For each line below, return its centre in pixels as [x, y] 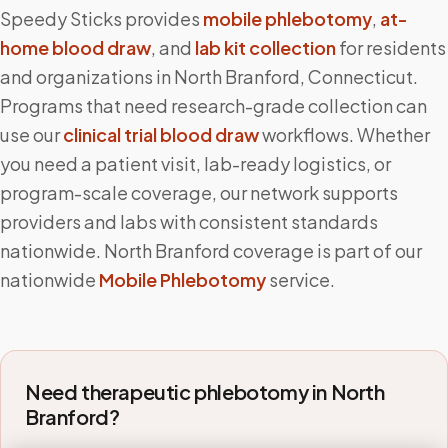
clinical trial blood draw [161, 134]
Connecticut [360, 76]
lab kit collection [265, 47]
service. [302, 279]
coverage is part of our [326, 250]
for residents [392, 47]
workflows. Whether [346, 134]
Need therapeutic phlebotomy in [178, 391]
